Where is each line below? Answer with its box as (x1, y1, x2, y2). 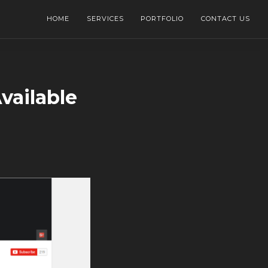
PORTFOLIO (141, 14, 184, 23)
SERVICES (86, 14, 124, 23)
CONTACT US (201, 14, 250, 23)
